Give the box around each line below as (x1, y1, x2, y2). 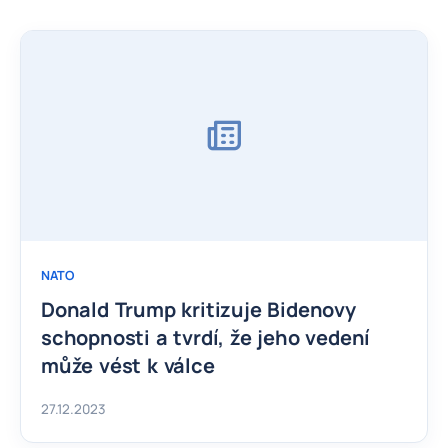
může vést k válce (41, 351, 215, 379)
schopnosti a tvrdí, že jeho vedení (41, 323, 371, 351)
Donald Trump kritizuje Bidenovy (41, 295, 356, 323)
